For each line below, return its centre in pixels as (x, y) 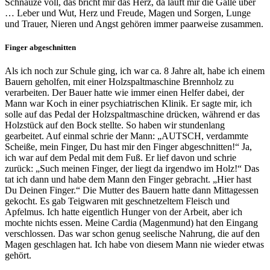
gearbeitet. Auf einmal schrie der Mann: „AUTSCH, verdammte (127, 136)
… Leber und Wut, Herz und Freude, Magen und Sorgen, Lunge (128, 13)
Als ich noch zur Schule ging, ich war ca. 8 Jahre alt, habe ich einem (135, 71)
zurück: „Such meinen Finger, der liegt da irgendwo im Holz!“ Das (132, 169)
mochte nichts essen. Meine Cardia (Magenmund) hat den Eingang (131, 223)
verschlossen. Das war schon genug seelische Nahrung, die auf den (132, 234)
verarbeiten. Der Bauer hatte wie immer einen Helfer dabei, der (124, 93)
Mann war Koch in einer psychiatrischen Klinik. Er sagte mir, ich (128, 104)
